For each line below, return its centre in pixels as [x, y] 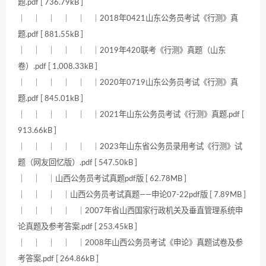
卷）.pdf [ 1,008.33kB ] [58, 67]
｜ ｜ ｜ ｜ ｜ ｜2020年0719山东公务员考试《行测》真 [128, 83]
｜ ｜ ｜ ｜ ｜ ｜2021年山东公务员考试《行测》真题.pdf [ [131, 115]
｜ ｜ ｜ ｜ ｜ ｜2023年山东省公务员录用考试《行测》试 [130, 147]
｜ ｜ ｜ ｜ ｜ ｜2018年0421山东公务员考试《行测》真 [128, 19]
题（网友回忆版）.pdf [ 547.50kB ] [77, 163]
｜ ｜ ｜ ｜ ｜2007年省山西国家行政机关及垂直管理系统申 [130, 211]
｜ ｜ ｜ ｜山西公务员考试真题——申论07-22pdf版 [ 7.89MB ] [132, 195]
